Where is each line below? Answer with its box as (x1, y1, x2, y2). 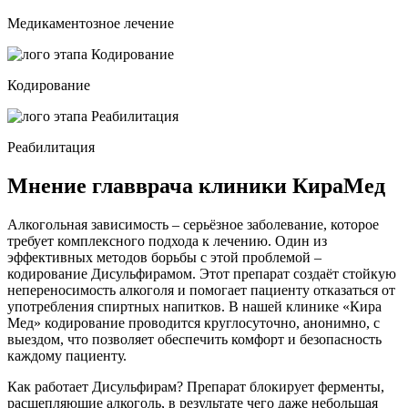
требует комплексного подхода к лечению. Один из (7, 232, 327, 249)
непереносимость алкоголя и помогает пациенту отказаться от (7, 281, 395, 298)
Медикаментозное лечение (7, 15, 174, 31)
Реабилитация (7, 138, 95, 155)
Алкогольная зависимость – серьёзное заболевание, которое (7, 216, 379, 232)
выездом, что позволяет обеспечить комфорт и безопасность (7, 331, 382, 347)
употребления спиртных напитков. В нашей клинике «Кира (7, 298, 382, 314)
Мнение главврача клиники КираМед (7, 173, 385, 198)
